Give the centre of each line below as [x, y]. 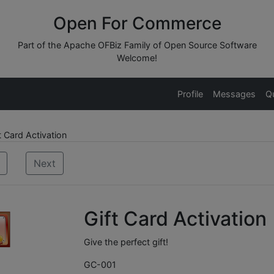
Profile [190, 94]
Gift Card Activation [175, 219]
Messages [234, 94]
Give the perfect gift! [126, 242]
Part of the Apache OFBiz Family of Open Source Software [137, 45]
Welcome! [137, 58]
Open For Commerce [137, 23]
